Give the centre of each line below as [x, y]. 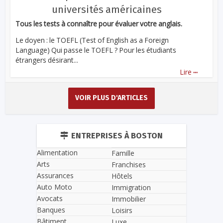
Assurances [55, 176]
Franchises [129, 164]
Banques [51, 210]
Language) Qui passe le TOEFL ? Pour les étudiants [96, 50]
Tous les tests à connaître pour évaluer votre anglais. [99, 23]
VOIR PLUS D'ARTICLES [111, 98]
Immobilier [129, 199]
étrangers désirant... [47, 60]
